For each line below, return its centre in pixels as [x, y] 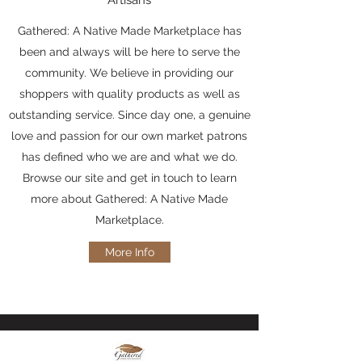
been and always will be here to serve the [129, 52]
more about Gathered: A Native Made [129, 199]
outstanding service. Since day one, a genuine [129, 115]
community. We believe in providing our [129, 73]
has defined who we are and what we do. [129, 157]
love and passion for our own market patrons [129, 136]
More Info [130, 252]
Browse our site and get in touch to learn [129, 178]
